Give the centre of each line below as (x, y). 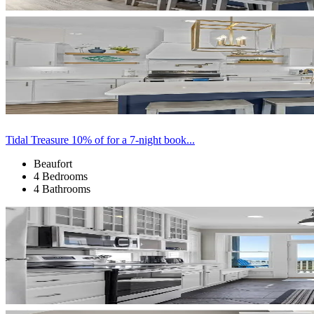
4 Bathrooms (62, 189)
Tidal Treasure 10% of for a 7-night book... (100, 139)
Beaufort (53, 163)
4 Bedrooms (61, 176)
